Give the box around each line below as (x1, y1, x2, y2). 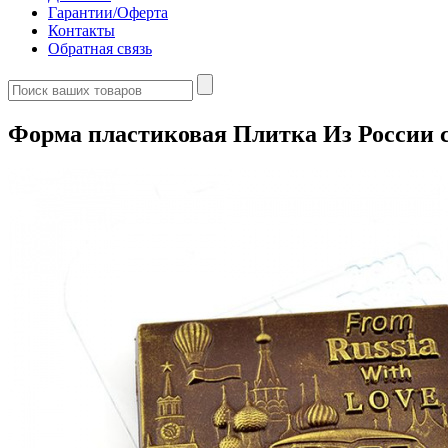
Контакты (48, 22, 115, 39)
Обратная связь (48, 40, 152, 57)
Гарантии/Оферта (48, 4, 168, 21)
